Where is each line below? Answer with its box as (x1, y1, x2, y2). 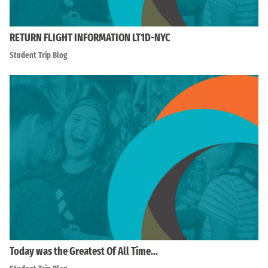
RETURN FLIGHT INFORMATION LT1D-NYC (10, 31, 170, 44)
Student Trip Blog (10, 50, 67, 60)
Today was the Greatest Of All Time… (10, 245, 158, 258)
